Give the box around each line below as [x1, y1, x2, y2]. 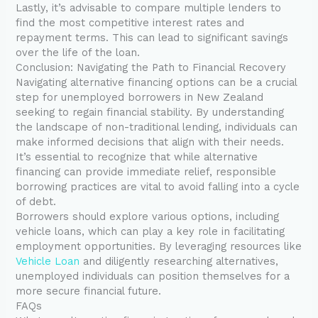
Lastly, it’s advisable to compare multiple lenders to [16, 1, 282, 15]
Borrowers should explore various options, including [16, 210, 280, 224]
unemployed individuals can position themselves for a [16, 270, 290, 283]
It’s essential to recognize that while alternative [16, 150, 258, 164]
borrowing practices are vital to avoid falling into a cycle [16, 180, 300, 194]
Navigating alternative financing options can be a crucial [16, 76, 297, 89]
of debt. [16, 195, 57, 209]
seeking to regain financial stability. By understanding [16, 106, 285, 119]
